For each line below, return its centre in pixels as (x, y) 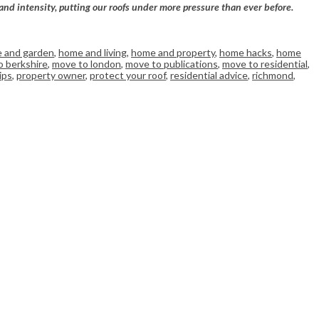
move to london (87, 64)
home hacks (246, 53)
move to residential (265, 64)
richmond (273, 75)
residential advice (209, 75)
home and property (173, 53)
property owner (51, 75)
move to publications (172, 64)
